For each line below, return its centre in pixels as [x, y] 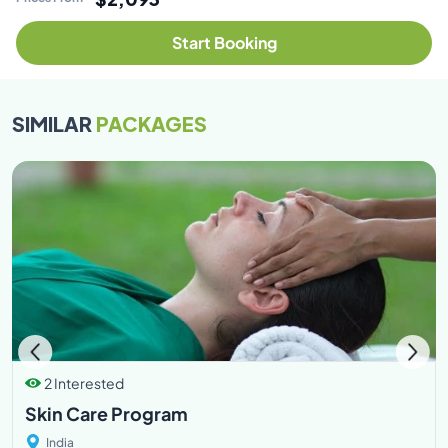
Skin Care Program [106, 413]
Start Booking [224, 42]
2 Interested [84, 383]
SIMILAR [54, 122]
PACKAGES [151, 122]
